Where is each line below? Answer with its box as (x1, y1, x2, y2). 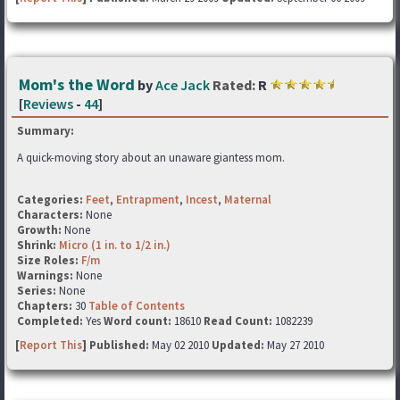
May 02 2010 (152, 337, 212, 353)
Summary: (17, 123, 74, 138)
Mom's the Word (19, 74, 135, 95)
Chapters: (17, 298, 75, 313)
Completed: (17, 313, 83, 329)
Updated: (212, 337, 264, 353)
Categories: (17, 192, 83, 207)
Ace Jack (155, 76, 210, 94)
